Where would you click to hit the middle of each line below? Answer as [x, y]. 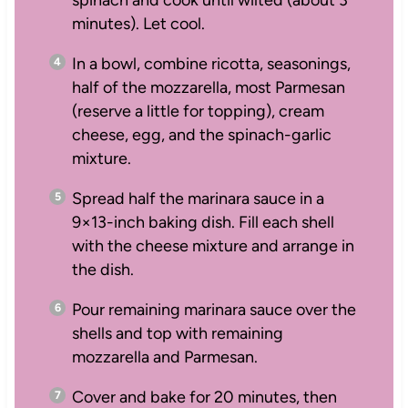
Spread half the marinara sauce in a [198, 198]
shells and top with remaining [177, 333]
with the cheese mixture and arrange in [213, 245]
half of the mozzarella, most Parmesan [208, 87]
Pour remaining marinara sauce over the [214, 309]
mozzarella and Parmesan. [164, 357]
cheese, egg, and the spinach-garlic [201, 134]
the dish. [102, 269]
